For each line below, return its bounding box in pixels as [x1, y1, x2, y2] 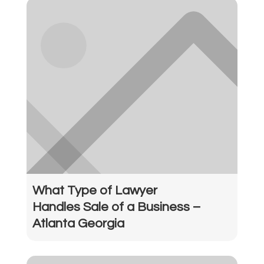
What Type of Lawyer [32, 184, 157, 198]
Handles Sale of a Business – [32, 200, 200, 214]
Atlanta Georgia [32, 217, 124, 231]
